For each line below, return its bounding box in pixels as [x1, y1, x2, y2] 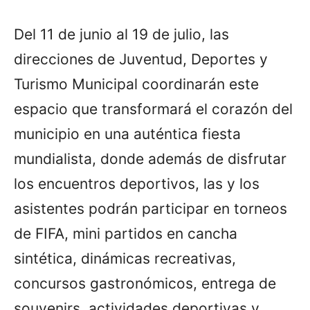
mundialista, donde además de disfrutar [14, 149, 286, 167]
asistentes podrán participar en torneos [14, 199, 287, 217]
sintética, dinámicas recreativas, [14, 249, 236, 267]
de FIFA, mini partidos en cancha [14, 224, 237, 242]
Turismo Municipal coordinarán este [14, 75, 259, 93]
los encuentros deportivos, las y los [14, 174, 259, 192]
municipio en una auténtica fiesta [14, 125, 241, 143]
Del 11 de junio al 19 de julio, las [14, 25, 229, 43]
